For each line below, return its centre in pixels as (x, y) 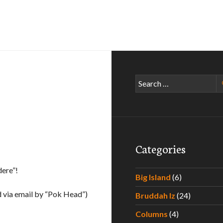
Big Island (153, 177)
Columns (152, 214)
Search (146, 80)
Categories (161, 148)
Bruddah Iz (155, 195)
